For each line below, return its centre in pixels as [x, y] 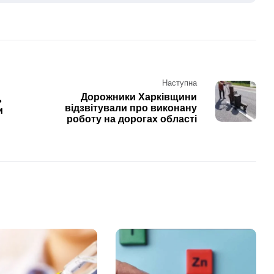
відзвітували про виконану [131, 108]
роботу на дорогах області [131, 119]
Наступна [179, 83]
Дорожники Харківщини [139, 97]
